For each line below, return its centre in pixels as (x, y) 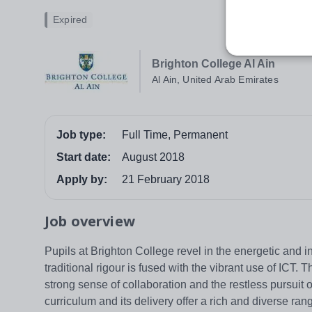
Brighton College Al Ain (213, 64)
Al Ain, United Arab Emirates (215, 80)
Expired (70, 20)
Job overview (90, 221)
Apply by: (82, 180)
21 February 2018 (166, 180)
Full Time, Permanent (175, 135)
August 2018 (153, 157)
